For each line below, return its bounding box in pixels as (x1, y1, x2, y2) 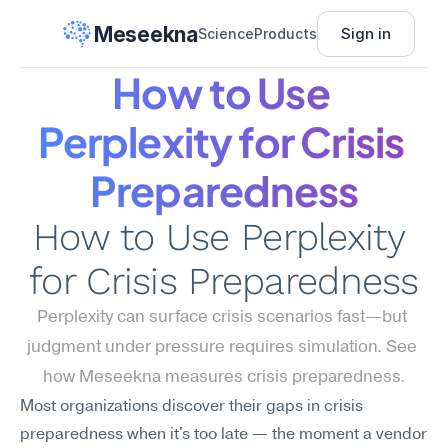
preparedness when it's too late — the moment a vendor (20, 427, 427, 443)
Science (197, 25, 254, 42)
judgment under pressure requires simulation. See (27, 339, 417, 356)
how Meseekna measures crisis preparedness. (43, 369, 405, 386)
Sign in (340, 24, 391, 43)
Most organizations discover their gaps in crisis (20, 399, 363, 415)
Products (253, 25, 317, 42)
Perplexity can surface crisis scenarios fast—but (37, 309, 407, 326)
